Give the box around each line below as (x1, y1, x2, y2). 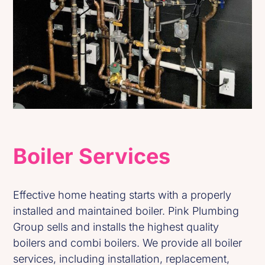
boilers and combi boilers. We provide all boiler (13, 237, 243, 250)
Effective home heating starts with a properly (13, 189, 232, 202)
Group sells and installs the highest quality (13, 221, 219, 234)
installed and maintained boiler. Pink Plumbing (13, 205, 240, 218)
